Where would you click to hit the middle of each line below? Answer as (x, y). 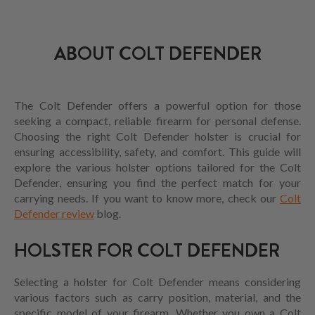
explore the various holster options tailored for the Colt (157, 167)
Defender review (54, 214)
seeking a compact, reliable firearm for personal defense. (157, 121)
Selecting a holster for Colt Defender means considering (157, 282)
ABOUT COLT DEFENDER (157, 54)
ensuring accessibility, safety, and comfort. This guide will (157, 152)
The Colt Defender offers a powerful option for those (157, 105)
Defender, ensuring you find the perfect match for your (157, 183)
